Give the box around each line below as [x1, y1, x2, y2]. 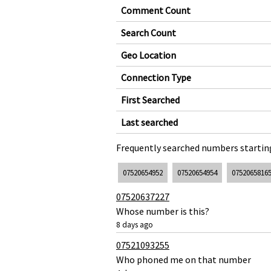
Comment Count [121, 4, 191, 16]
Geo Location [121, 48, 176, 61]
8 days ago [116, 219, 153, 230]
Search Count [121, 26, 176, 39]
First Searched [121, 93, 180, 106]
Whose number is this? [116, 204, 209, 217]
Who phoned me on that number [116, 253, 251, 266]
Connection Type [121, 71, 191, 83]
